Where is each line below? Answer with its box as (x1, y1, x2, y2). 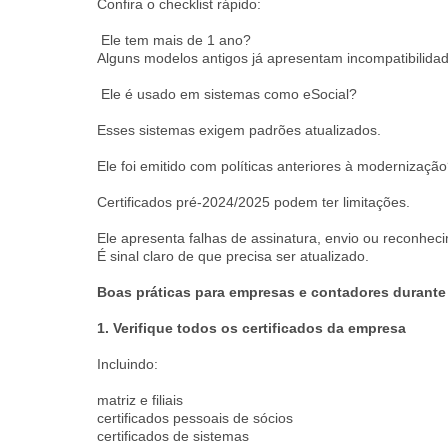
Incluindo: (97, 356, 158, 372)
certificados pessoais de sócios (97, 410, 293, 426)
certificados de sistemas (97, 428, 249, 444)
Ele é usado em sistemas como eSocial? (97, 86, 357, 102)
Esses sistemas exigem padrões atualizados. (97, 122, 381, 138)
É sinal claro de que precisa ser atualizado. (97, 248, 369, 264)
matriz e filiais (97, 392, 183, 408)
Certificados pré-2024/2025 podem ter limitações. (97, 194, 410, 210)
